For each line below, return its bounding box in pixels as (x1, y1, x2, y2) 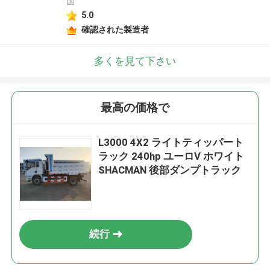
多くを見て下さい (94, 54, 176, 67)
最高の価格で (101, 101, 169, 115)
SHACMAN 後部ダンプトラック (98, 164, 242, 177)
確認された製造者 (81, 24, 149, 34)
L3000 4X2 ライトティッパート (98, 136, 244, 149)
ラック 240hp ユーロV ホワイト (98, 150, 245, 163)
